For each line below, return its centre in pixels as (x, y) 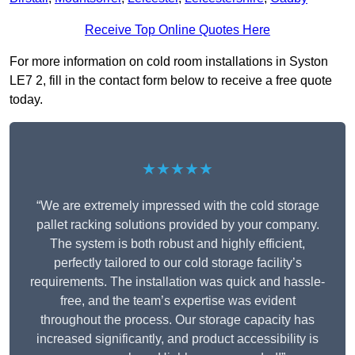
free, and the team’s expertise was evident (177, 301)
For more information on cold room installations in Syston (169, 62)
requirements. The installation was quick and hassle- (177, 282)
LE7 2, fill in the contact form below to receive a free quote (171, 81)
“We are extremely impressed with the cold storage (177, 206)
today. (26, 100)
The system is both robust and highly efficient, (177, 244)
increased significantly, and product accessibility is (177, 339)
